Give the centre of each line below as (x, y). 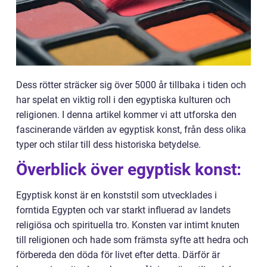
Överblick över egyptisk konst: (129, 170)
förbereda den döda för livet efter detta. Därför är (118, 255)
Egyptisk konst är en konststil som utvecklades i (117, 195)
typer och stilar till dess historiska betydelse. (108, 145)
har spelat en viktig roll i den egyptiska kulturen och (123, 100)
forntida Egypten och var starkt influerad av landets (123, 210)
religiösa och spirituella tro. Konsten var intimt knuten (128, 225)
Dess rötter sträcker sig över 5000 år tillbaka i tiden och (131, 85)
